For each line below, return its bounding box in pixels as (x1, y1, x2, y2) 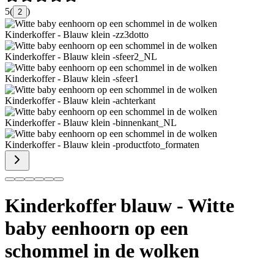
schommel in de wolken (5, 240, 199, 262)
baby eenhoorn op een (5, 217, 188, 240)
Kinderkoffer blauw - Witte (5, 194, 234, 217)
